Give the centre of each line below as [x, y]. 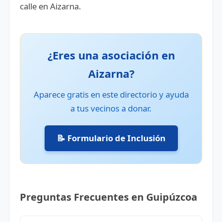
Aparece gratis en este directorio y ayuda [111, 94]
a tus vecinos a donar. [111, 108]
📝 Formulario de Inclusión [111, 138]
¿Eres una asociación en [111, 55]
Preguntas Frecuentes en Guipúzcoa [109, 197]
